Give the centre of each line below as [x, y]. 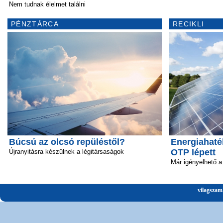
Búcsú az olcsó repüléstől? [67, 142]
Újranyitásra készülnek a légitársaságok [66, 152]
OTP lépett [193, 152]
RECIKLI [189, 24]
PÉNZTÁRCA [35, 24]
